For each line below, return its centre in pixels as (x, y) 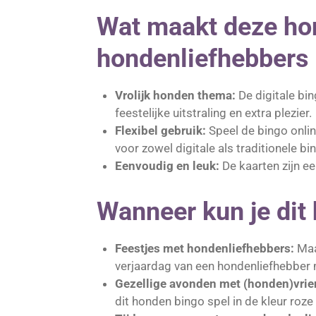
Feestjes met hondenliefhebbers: (204, 249)
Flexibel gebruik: (160, 131)
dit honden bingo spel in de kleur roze (214, 302)
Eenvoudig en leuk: (168, 166)
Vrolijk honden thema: (175, 96)
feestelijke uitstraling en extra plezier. (213, 113)
